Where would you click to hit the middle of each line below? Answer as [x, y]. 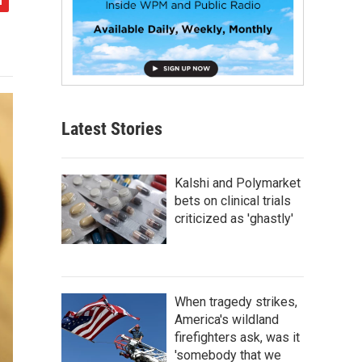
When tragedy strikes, [236, 301]
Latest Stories [112, 128]
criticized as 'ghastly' [234, 218]
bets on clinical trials [233, 200]
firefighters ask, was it [237, 337]
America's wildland [227, 319]
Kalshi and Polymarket [238, 183]
